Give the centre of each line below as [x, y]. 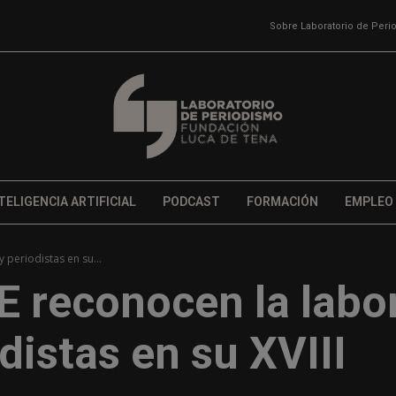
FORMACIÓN [282, 202]
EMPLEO [369, 202]
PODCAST [191, 202]
